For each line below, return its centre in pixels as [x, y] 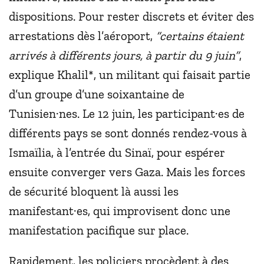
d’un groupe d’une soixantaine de [97, 94]
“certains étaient [200, 35]
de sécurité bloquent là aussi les [94, 191]
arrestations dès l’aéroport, [82, 35]
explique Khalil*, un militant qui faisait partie [130, 74]
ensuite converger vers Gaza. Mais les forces [127, 171]
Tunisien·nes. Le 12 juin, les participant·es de [127, 113]
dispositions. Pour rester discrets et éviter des [131, 16]
